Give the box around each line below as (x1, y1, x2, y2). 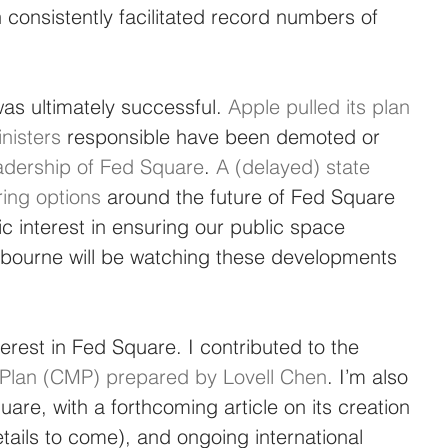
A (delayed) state (216, 153, 376, 179)
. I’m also (327, 363, 414, 389)
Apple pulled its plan (228, 93, 416, 119)
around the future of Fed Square (101, 183, 401, 209)
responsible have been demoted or (61, 123, 386, 149)
